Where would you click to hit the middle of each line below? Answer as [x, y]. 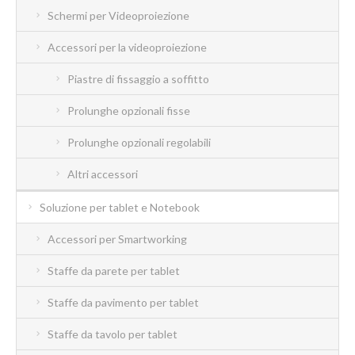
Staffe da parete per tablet [114, 270]
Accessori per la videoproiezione [127, 47]
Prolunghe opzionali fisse [129, 110]
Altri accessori [103, 174]
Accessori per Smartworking [117, 239]
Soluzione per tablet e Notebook [120, 207]
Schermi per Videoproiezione [118, 15]
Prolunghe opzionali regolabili [139, 142]
